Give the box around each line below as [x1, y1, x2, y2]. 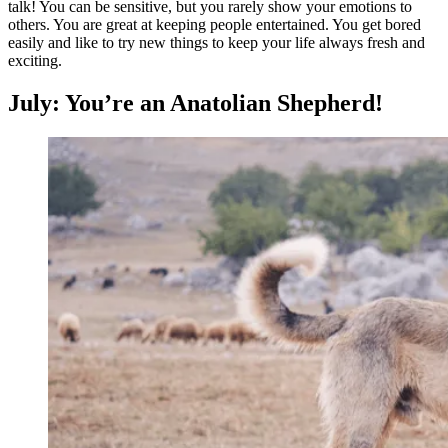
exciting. [8, 51, 62, 69]
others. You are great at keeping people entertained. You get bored [8, 15, 421, 33]
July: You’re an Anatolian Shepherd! [8, 89, 383, 116]
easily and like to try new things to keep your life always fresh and [8, 33, 425, 51]
